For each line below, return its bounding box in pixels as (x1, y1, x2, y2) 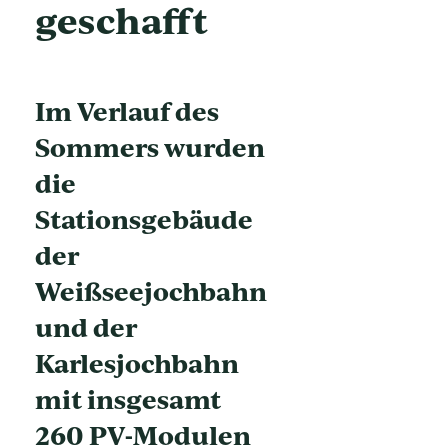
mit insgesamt (35, 381, 221, 416)
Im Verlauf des (35, 93, 219, 128)
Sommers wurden (35, 129, 265, 164)
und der (35, 309, 137, 344)
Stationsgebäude (35, 201, 253, 236)
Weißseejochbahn (35, 273, 267, 308)
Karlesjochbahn (35, 345, 239, 380)
